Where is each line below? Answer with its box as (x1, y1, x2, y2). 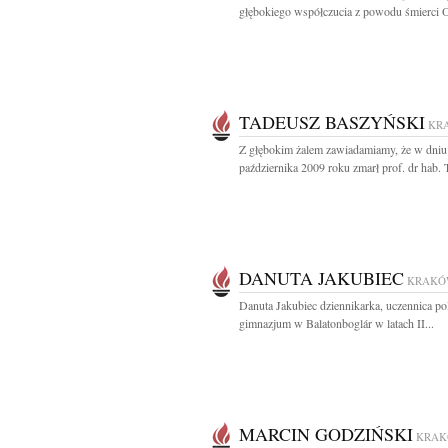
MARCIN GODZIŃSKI (239, 422, 413, 446)
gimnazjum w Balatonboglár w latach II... (239, 315, 434, 331)
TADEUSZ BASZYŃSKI (239, 110, 425, 134)
